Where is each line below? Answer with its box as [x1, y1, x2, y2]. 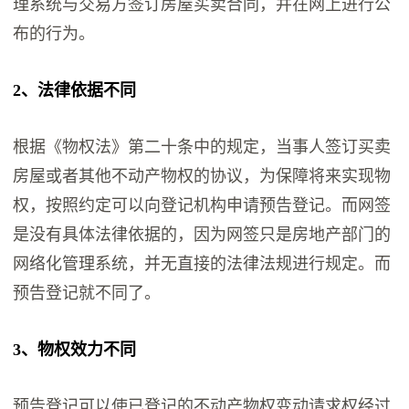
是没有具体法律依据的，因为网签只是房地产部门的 [13, 225, 392, 245]
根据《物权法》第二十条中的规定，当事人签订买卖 [13, 138, 392, 157]
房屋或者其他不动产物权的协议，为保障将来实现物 [13, 167, 392, 186]
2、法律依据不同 [13, 81, 137, 100]
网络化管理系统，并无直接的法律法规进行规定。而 [13, 255, 392, 274]
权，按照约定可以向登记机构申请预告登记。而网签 [13, 196, 392, 215]
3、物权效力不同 [13, 341, 137, 360]
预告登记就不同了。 [13, 284, 162, 303]
